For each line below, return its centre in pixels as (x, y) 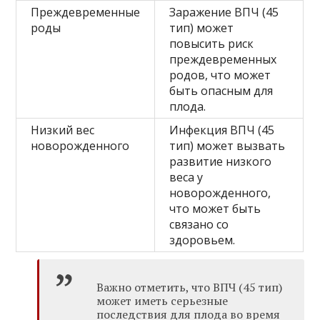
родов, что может (220, 75)
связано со (199, 224)
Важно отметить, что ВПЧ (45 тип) (190, 287)
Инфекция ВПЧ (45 (222, 130)
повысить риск (212, 43)
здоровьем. (202, 240)
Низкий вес (63, 130)
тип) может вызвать (227, 145)
